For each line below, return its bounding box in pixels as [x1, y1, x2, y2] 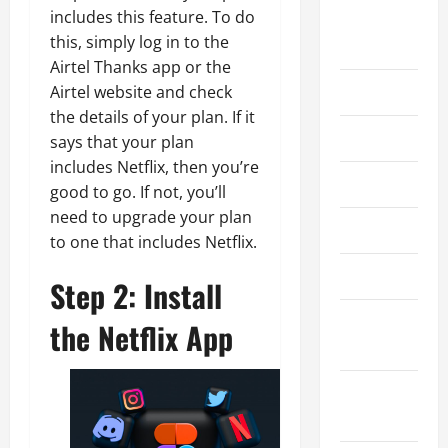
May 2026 [339, 172, 403, 197]
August [339, 9, 386, 34]
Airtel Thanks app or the [50, 55, 231, 78]
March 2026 [339, 264, 417, 289]
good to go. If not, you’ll [50, 180, 226, 203]
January [339, 381, 389, 406]
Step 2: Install [50, 272, 222, 318]
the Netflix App [50, 314, 233, 360]
